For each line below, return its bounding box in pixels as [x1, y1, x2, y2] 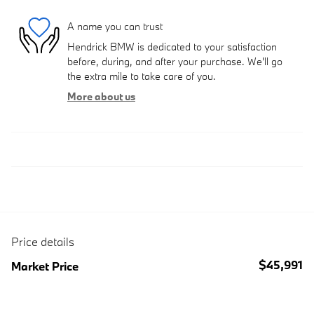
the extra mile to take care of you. [67, 69, 216, 83]
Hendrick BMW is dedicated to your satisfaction [67, 40, 277, 54]
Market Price [11, 259, 78, 274]
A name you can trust [67, 19, 163, 33]
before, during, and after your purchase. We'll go [67, 55, 282, 69]
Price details [11, 234, 74, 250]
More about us [67, 90, 135, 104]
